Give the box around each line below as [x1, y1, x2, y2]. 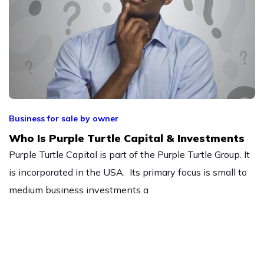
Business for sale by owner [9, 113, 118, 124]
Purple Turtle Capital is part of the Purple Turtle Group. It [9, 148, 250, 160]
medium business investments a [9, 183, 148, 196]
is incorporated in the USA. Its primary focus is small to [9, 166, 247, 178]
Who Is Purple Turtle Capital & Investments [9, 131, 245, 145]
